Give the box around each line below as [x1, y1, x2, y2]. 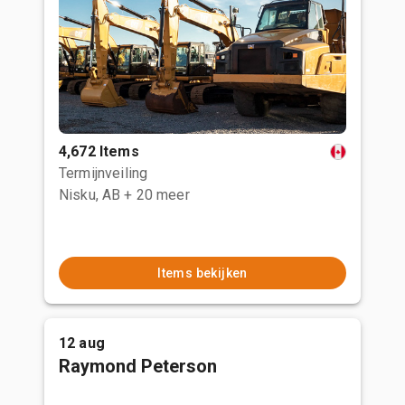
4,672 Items [59, 143, 139, 160]
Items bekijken [157, 266, 248, 280]
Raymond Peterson [59, 355, 217, 377]
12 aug [59, 334, 105, 352]
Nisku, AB [59, 186, 121, 203]
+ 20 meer [124, 186, 190, 203]
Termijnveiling [59, 165, 148, 182]
